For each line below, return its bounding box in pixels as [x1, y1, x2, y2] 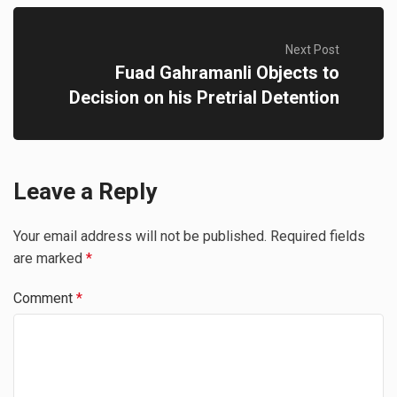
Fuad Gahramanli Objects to [115, 61, 339, 83]
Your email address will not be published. [13, 228, 267, 245]
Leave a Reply [13, 178, 157, 206]
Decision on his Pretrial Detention [69, 86, 339, 108]
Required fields [270, 228, 365, 245]
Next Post [285, 42, 339, 57]
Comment [13, 290, 76, 307]
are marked [13, 250, 86, 268]
